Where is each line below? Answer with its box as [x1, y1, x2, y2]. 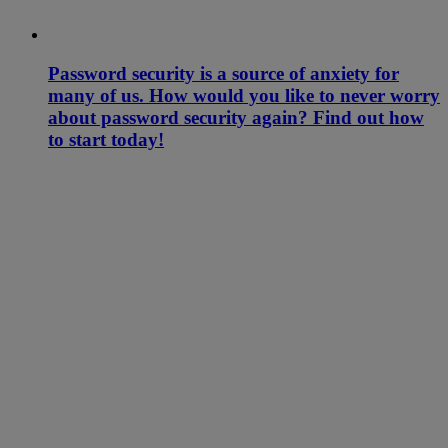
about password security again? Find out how [48, 106, 424, 128]
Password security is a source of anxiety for [48, 62, 399, 84]
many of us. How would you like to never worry [48, 84, 440, 106]
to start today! [48, 128, 164, 150]
